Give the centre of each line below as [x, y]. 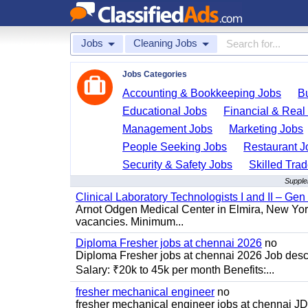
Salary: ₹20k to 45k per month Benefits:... [175, 270]
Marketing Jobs [266, 129]
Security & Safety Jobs [178, 165]
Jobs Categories [155, 74]
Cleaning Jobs [165, 43]
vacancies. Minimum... [130, 222]
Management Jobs [168, 129]
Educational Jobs [165, 111]
